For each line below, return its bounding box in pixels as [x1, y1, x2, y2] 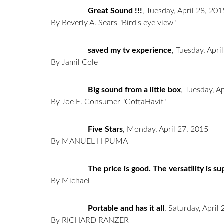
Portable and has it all [88, 204, 164, 213]
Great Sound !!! [88, 7, 142, 15]
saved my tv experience [88, 46, 172, 55]
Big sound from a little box [88, 86, 181, 94]
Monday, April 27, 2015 [127, 125, 208, 134]
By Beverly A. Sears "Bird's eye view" [51, 19, 176, 27]
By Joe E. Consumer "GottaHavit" [51, 98, 166, 106]
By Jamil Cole [51, 58, 98, 67]
